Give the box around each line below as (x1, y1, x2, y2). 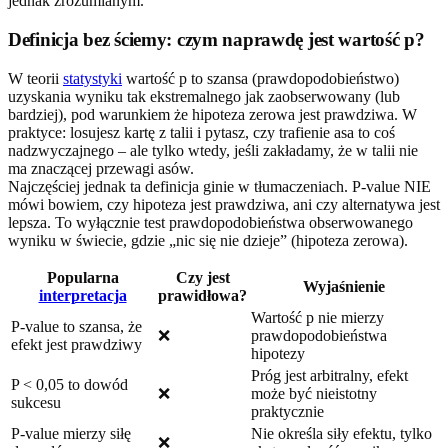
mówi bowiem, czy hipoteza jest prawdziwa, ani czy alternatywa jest (8, 195, 440, 213)
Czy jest (175, 268, 230, 286)
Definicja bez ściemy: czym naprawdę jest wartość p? (8, 29, 425, 51)
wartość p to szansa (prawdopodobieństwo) (122, 69, 399, 87)
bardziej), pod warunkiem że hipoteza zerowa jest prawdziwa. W (8, 105, 417, 123)
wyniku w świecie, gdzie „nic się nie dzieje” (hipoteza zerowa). (8, 231, 408, 249)
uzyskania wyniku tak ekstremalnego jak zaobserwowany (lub (8, 87, 400, 105)
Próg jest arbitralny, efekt (251, 366, 408, 384)
